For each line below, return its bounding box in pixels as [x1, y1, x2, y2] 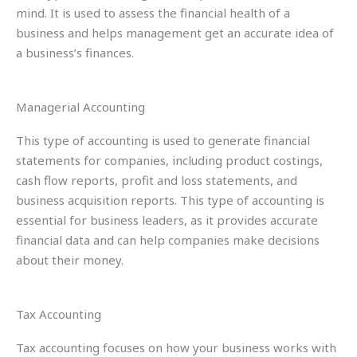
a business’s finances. [16, 44, 134, 61]
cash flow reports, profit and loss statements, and [16, 171, 297, 188]
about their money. [16, 251, 127, 268]
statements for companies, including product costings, [16, 151, 323, 168]
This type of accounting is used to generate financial [16, 131, 310, 148]
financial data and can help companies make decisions [16, 231, 320, 248]
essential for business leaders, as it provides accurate [16, 211, 318, 228]
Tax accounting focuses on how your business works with [16, 339, 336, 355]
